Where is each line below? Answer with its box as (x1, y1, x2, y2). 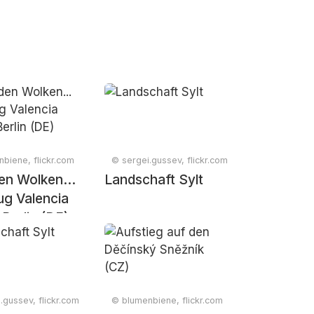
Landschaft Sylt (104, 172, 204, 188)
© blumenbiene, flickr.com (111, 295, 224, 306)
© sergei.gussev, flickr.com (111, 155, 228, 165)
